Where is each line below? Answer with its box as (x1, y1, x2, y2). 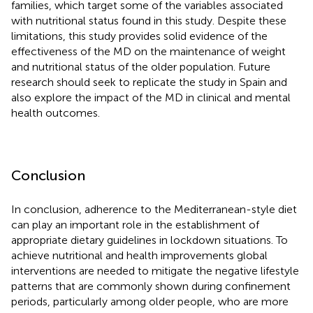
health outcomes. (11, 105, 100, 119)
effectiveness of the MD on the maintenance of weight (11, 44, 286, 58)
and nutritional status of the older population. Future (11, 59, 270, 73)
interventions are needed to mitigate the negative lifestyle (11, 263, 299, 277)
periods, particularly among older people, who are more (11, 294, 289, 308)
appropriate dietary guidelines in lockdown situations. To (11, 233, 288, 247)
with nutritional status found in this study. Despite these (11, 13, 286, 27)
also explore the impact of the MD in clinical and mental (11, 90, 291, 104)
